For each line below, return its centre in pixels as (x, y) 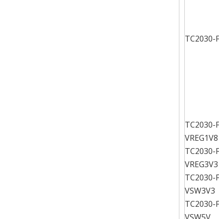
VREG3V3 (201, 164)
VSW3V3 (200, 191)
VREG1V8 (201, 138)
